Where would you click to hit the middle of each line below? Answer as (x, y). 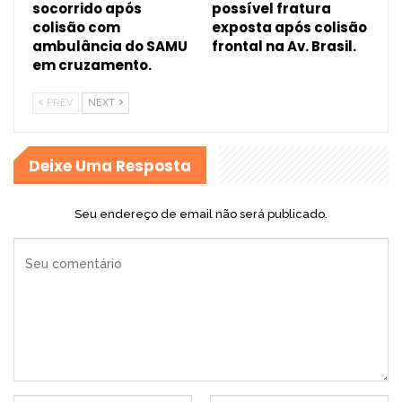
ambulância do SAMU (110, 46)
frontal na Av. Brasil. (287, 46)
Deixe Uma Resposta (110, 166)
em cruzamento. (95, 65)
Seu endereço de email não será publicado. (201, 214)
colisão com (76, 27)
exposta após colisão (289, 27)
